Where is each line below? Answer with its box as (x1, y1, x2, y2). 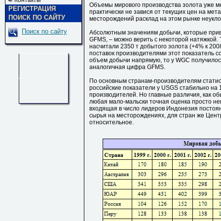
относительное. (89, 119, 134, 126)
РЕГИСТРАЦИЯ (8, 5, 56, 12)
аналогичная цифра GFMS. (89, 64, 165, 71)
